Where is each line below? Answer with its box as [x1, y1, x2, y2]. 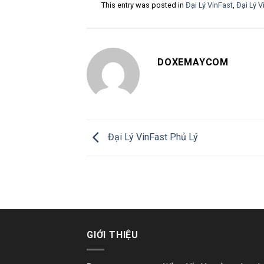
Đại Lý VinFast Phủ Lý [105, 131, 198, 143]
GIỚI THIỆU [87, 229, 139, 241]
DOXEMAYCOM [157, 56, 229, 68]
